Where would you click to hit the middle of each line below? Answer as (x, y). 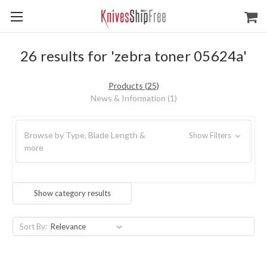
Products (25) (133, 86)
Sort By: (33, 226)
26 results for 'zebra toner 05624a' (133, 56)
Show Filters (211, 135)
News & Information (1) (133, 98)
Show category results (72, 193)
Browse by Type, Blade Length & (85, 135)
